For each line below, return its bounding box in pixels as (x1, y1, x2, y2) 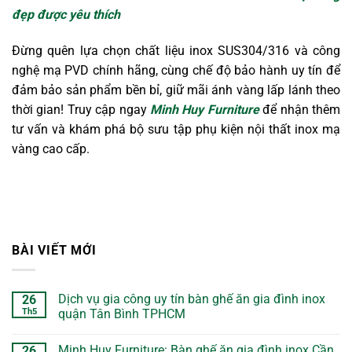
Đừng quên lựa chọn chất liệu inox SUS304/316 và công (12, 42, 340, 58)
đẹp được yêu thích (12, 6, 120, 22)
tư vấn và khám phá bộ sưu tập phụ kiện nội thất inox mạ (12, 121, 340, 137)
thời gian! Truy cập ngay (12, 101, 150, 117)
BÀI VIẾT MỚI (12, 243, 97, 258)
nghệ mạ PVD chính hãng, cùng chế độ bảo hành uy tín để (12, 62, 340, 78)
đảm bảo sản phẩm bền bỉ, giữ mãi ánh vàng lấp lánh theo (12, 82, 340, 97)
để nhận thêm (258, 101, 341, 117)
